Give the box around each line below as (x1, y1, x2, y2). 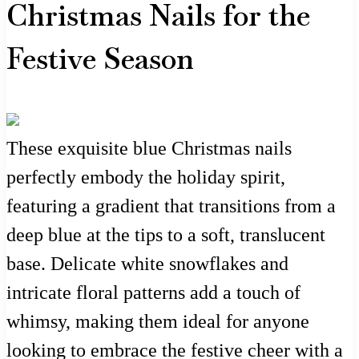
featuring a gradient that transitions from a (6, 195, 336, 216)
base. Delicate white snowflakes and (6, 252, 288, 274)
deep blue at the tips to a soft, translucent (6, 224, 325, 245)
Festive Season (6, 39, 194, 78)
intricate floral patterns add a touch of (6, 281, 301, 303)
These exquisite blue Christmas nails (6, 137, 292, 159)
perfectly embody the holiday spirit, (6, 166, 285, 188)
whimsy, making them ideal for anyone (6, 310, 309, 332)
